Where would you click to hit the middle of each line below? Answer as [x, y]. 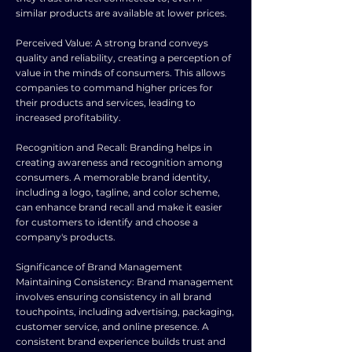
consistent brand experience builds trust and [121, 341]
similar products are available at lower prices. [121, 13]
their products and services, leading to [106, 103]
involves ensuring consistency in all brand [114, 297]
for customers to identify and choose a [107, 222]
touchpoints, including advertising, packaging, [125, 312]
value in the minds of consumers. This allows [121, 73]
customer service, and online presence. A [112, 326]
